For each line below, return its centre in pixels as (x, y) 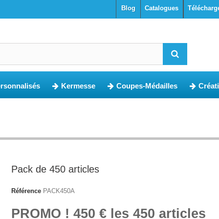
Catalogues (162, 8)
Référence (26, 191)
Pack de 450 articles (55, 169)
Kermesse (78, 86)
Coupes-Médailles (147, 86)
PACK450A (59, 191)
